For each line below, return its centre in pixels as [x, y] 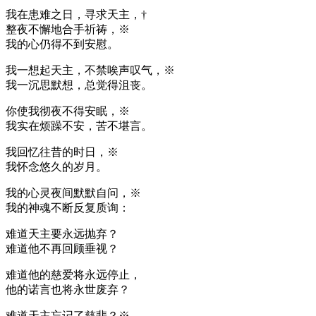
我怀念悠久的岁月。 [56, 166]
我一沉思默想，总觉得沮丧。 [79, 85]
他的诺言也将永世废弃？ [68, 289]
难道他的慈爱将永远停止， [73, 274]
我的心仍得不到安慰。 [62, 44]
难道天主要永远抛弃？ [62, 233]
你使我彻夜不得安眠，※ [68, 111]
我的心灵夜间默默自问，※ [73, 193]
